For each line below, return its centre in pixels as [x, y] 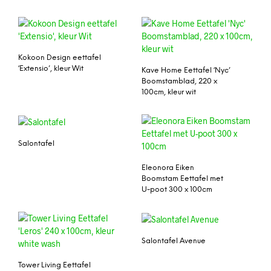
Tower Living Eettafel [54, 266]
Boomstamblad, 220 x [179, 82]
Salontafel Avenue [174, 241]
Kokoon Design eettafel [60, 58]
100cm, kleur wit [169, 93]
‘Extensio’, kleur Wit [51, 69]
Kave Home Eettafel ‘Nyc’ [186, 71]
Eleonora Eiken [168, 168]
